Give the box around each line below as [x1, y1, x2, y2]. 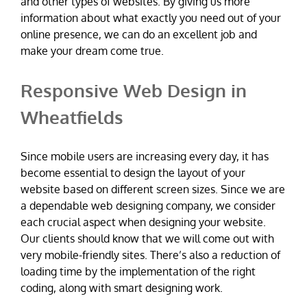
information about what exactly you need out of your [21, 10, 281, 25]
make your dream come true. [21, 43, 164, 58]
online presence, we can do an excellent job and [21, 27, 257, 41]
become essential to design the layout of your [21, 165, 245, 180]
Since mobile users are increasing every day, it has [21, 149, 269, 163]
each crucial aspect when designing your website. [21, 214, 266, 229]
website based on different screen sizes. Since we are [21, 182, 285, 196]
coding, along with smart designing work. [21, 280, 223, 295]
